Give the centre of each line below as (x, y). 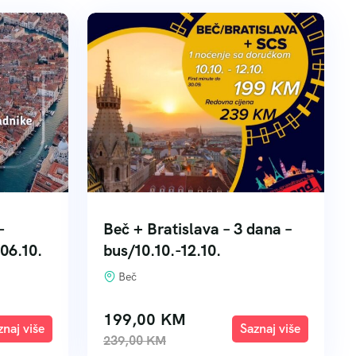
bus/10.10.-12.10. (162, 250)
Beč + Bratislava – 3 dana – (197, 229)
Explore (270, 329)
